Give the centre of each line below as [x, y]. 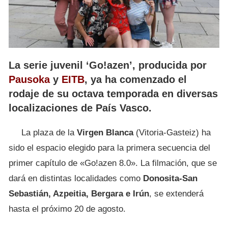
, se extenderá [176, 193]
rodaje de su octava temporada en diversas [113, 93]
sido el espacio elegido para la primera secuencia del [109, 148]
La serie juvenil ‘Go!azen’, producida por [108, 65]
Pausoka [29, 79]
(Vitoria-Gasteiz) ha [172, 132]
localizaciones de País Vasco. [80, 108]
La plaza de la [49, 132]
